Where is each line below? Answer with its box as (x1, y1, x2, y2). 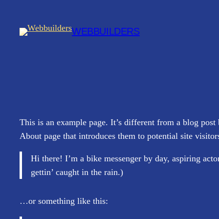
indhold (3, 33, 30, 43)
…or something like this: (20, 196, 108, 206)
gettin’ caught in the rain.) (30, 167, 123, 177)
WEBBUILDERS (72, 26, 140, 37)
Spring (3, 5, 27, 15)
